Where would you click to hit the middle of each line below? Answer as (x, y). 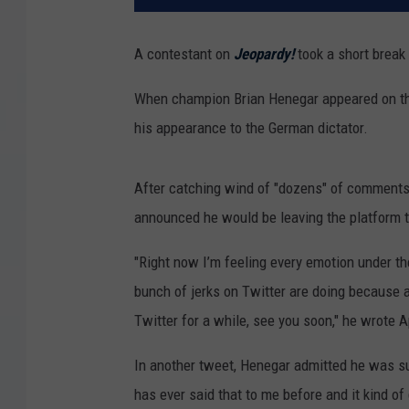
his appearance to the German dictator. (251, 128)
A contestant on (184, 54)
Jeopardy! (264, 54)
